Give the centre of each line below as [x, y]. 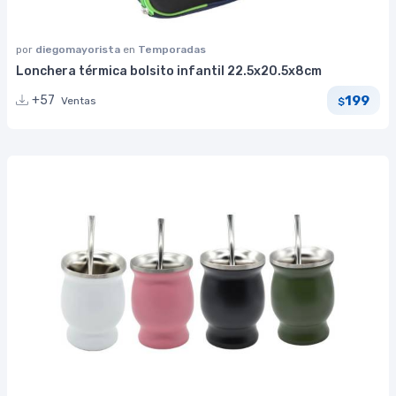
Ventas [79, 101]
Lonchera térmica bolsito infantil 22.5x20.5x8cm [169, 71]
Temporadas [172, 49]
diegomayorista [79, 49]
